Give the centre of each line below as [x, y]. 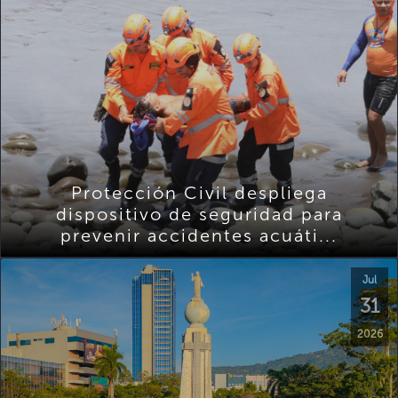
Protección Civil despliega [199, 192]
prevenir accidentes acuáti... [199, 235]
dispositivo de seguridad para [199, 214]
